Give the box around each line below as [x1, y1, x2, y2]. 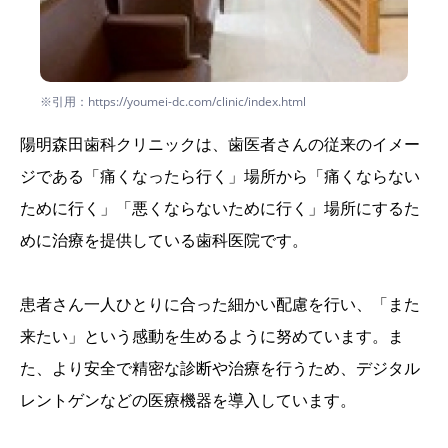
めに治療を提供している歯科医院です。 [20, 229, 308, 252]
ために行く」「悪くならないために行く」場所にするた [20, 197, 420, 220]
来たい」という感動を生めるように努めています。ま [20, 325, 404, 348]
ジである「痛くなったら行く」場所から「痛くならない [20, 165, 420, 188]
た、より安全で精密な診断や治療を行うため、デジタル [20, 357, 420, 380]
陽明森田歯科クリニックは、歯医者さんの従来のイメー [20, 133, 420, 156]
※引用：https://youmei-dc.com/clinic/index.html [40, 93, 306, 111]
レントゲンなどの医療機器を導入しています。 [20, 389, 356, 412]
